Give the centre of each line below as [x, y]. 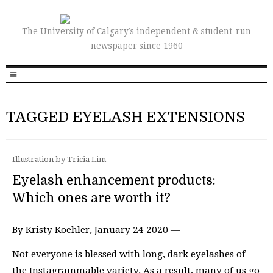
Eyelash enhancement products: [114, 180]
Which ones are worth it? [91, 198]
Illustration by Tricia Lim [59, 159]
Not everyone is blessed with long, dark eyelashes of [129, 254]
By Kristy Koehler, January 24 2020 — [96, 230]
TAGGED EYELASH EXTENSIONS [126, 117]
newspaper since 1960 [136, 46]
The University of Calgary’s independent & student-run [136, 31]
